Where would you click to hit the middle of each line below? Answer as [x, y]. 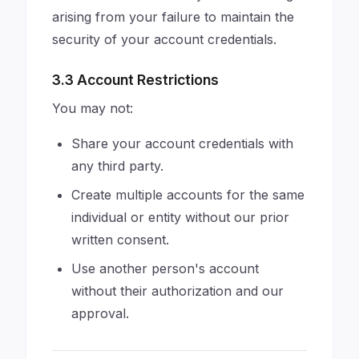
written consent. [120, 240]
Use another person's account [165, 268]
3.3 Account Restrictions [135, 80]
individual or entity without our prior [180, 217]
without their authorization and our [177, 291]
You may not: [93, 108]
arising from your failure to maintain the [173, 17]
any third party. [117, 166]
